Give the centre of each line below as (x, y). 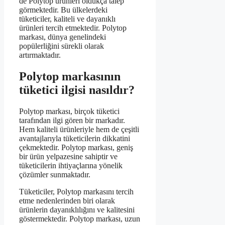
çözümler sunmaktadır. (55, 175)
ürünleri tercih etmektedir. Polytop (73, 28)
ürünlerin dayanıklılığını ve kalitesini (77, 210)
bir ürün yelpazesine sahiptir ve (68, 157)
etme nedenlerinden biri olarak (67, 201)
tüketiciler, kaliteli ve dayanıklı (67, 19)
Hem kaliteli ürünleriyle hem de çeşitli (79, 130)
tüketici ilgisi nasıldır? (77, 90)
